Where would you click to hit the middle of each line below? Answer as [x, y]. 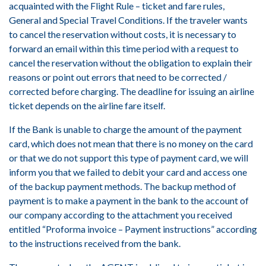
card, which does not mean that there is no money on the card [131, 143]
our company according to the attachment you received [121, 215]
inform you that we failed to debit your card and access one [128, 172]
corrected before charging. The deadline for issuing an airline [132, 91]
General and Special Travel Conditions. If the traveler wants [128, 20]
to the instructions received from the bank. [95, 243]
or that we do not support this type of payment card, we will [129, 158]
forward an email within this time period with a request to [124, 48]
